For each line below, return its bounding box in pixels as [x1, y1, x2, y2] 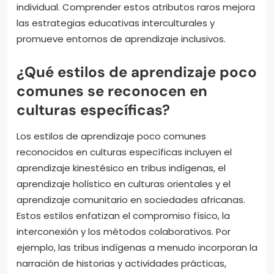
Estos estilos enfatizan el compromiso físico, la [17, 209, 230, 222]
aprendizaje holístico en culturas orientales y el [17, 177, 231, 190]
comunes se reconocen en [17, 81, 207, 100]
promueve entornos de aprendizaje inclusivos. [17, 32, 226, 45]
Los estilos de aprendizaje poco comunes [17, 129, 206, 143]
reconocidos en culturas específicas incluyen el [17, 145, 232, 158]
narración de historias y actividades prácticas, [17, 256, 226, 270]
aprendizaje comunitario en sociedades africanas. [17, 193, 245, 206]
